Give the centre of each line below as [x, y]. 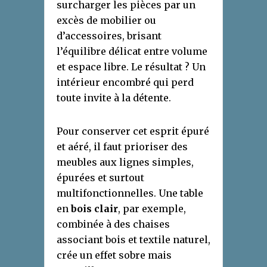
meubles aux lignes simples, [125, 162]
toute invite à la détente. [114, 97]
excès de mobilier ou [106, 20]
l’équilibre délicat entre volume [132, 51]
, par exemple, [152, 208]
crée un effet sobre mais [114, 255]
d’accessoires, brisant [109, 35]
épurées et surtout [100, 177]
